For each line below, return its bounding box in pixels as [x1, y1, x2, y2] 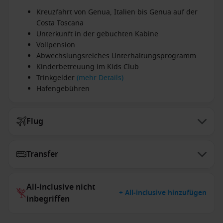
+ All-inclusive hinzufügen [119, 188, 207, 198]
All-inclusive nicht [26, 181, 96, 193]
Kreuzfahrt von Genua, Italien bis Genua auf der [36, 7, 198, 17]
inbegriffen [26, 193, 70, 205]
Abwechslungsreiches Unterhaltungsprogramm [36, 51, 196, 61]
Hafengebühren [36, 84, 90, 94]
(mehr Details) [77, 73, 123, 83]
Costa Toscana [36, 18, 84, 28]
